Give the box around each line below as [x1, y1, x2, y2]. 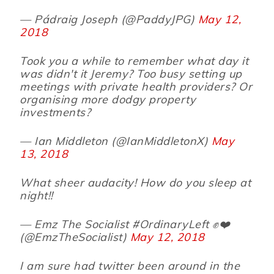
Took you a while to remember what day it [20, 54, 249, 68]
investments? [20, 105, 91, 120]
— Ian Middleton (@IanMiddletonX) [20, 134, 212, 149]
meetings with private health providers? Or [20, 80, 253, 94]
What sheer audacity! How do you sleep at [20, 176, 251, 190]
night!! [20, 188, 53, 203]
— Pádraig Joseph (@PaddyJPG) [20, 12, 198, 27]
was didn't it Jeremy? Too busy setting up [20, 67, 242, 81]
